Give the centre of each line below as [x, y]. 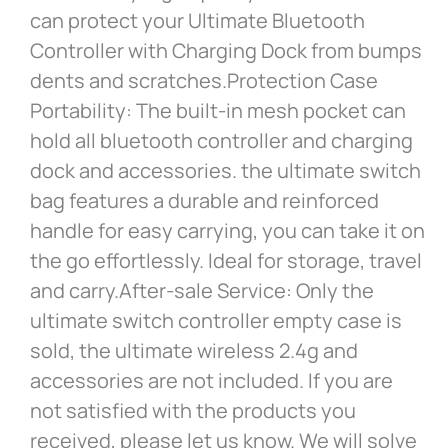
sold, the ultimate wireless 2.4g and [194, 351]
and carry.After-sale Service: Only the [202, 291]
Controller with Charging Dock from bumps [226, 51]
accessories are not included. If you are [211, 381]
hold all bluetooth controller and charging [221, 141]
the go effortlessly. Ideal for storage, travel [226, 261]
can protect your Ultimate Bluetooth [197, 21]
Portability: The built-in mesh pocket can [218, 111]
